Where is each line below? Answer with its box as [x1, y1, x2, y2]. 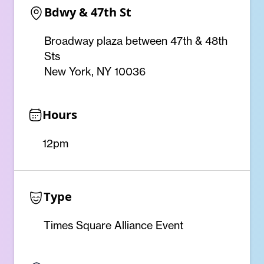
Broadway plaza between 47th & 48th [44, 34, 227, 48]
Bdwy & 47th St [44, 4, 131, 20]
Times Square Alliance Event [44, 219, 183, 232]
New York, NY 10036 [44, 65, 146, 78]
